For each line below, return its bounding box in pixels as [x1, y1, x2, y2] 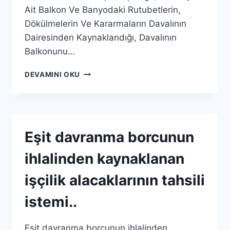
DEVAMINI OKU [25, 70, 81, 79]
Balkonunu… [25, 46, 75, 56]
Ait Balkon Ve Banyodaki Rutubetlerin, [25, 5, 181, 15]
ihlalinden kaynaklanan [25, 150, 184, 167]
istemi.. [25, 193, 77, 210]
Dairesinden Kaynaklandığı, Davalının [25, 32, 177, 43]
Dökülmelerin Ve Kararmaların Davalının [25, 18, 186, 29]
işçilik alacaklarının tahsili [25, 171, 205, 189]
